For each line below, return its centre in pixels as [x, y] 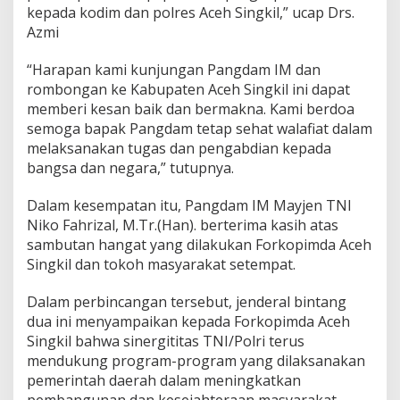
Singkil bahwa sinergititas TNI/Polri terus [166, 342]
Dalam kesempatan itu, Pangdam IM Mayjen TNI [189, 206]
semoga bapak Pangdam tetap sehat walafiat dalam [200, 129]
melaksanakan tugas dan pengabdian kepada [179, 149]
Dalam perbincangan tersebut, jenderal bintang [187, 302]
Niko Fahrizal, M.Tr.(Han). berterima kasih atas [183, 225]
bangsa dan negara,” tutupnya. [130, 168]
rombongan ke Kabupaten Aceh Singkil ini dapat [188, 90]
